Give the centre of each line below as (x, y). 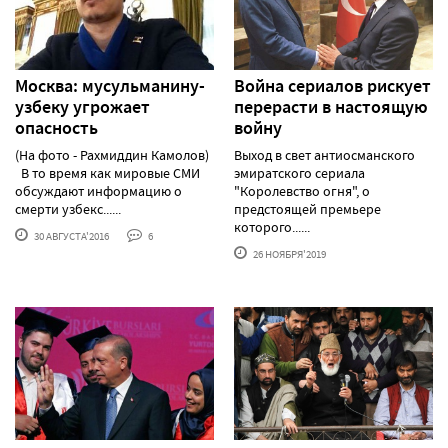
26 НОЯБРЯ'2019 (288, 254)
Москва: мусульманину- (110, 86)
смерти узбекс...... (68, 209)
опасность (56, 128)
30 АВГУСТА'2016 (70, 236)
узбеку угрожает (82, 107)
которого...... (272, 227)
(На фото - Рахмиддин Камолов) (112, 155)
